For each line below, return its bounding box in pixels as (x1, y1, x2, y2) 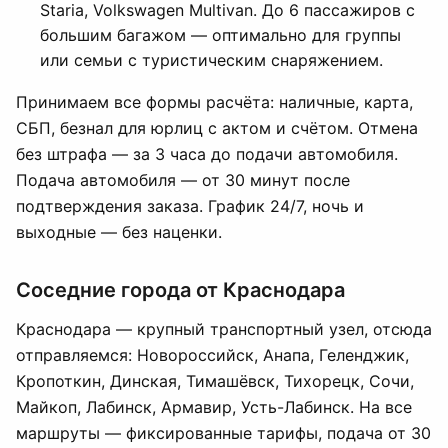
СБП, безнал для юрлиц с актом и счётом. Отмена (16, 118, 418, 138)
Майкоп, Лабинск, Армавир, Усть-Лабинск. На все (16, 397, 412, 417)
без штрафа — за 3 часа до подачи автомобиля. (16, 144, 398, 164)
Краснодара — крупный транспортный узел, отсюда (16, 319, 432, 339)
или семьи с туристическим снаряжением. (40, 50, 383, 70)
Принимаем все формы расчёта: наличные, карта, (16, 92, 413, 112)
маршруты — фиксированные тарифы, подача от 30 (16, 423, 431, 443)
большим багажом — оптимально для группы (40, 25, 401, 45)
